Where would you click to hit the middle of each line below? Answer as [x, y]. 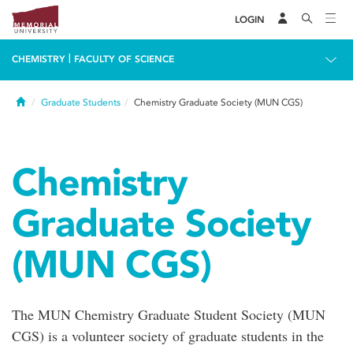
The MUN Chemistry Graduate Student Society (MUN [169, 314]
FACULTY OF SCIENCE [124, 59]
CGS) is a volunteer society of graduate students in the [168, 336]
